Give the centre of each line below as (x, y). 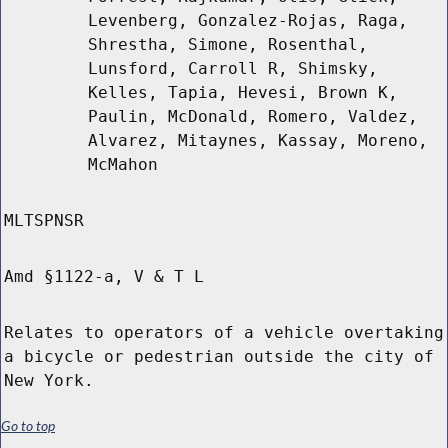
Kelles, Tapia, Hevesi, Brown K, (243, 93)
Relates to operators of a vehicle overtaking (224, 333)
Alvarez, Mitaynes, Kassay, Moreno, (258, 141)
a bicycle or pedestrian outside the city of (219, 357)
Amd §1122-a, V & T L (104, 277)
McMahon (123, 165)
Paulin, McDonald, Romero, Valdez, (253, 117)
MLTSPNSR (44, 221)
